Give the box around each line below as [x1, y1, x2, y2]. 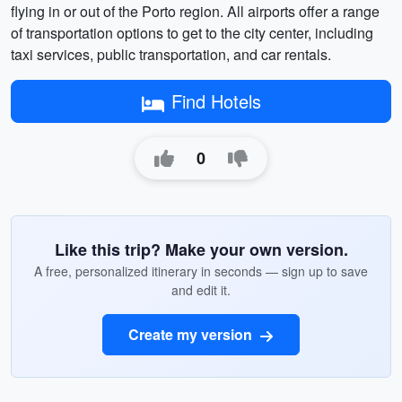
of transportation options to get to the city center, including [11, 22, 373, 43]
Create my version [128, 324, 256, 345]
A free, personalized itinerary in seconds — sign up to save [34, 262, 368, 280]
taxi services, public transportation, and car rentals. [11, 44, 331, 65]
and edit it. [171, 281, 231, 299]
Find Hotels [170, 88, 261, 114]
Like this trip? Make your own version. [54, 238, 348, 261]
